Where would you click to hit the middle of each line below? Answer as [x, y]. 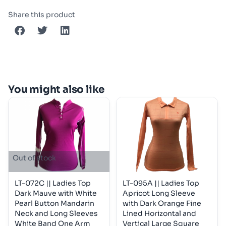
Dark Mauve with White [56, 193]
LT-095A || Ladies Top [161, 183]
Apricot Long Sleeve [159, 193]
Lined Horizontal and [159, 213]
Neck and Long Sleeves [56, 213]
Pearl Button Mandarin [54, 203]
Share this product [42, 14]
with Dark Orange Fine [162, 203]
